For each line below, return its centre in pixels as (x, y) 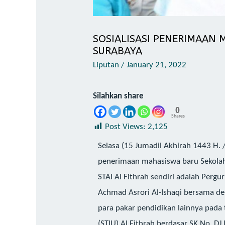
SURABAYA (118, 51)
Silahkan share (119, 96)
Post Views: (126, 127)
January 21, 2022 (157, 65)
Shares (178, 116)
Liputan (106, 65)
